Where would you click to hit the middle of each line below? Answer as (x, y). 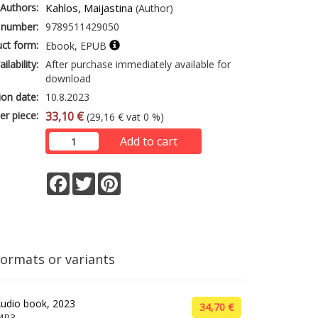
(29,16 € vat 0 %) (124, 117)
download (68, 78)
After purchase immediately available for (138, 64)
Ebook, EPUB (78, 46)
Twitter (112, 178)
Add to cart (148, 141)
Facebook (93, 178)
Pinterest (142, 178)
